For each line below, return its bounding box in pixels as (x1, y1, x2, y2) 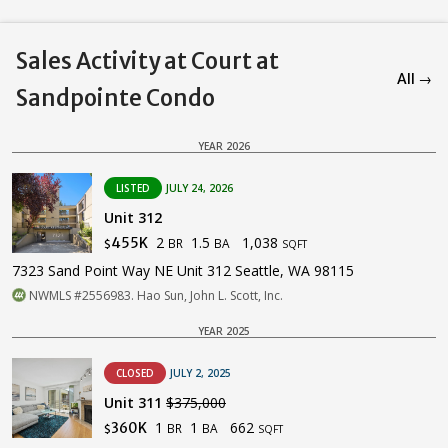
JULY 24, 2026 (166, 180, 233, 195)
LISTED (116, 180, 150, 195)
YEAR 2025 (198, 323, 250, 338)
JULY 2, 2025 (170, 365, 231, 380)
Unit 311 (104, 392, 166, 412)
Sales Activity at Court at (16, 46, 279, 75)
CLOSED (116, 365, 154, 380)
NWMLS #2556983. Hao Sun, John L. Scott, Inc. (26, 286, 283, 304)
